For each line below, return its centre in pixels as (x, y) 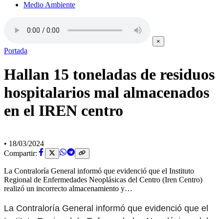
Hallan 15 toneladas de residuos (109, 75)
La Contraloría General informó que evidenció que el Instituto (99, 171)
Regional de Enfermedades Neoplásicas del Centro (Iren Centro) (103, 180)
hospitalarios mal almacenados (107, 93)
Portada (16, 51)
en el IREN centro (64, 111)
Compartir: (21, 153)
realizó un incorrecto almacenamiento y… (68, 189)
